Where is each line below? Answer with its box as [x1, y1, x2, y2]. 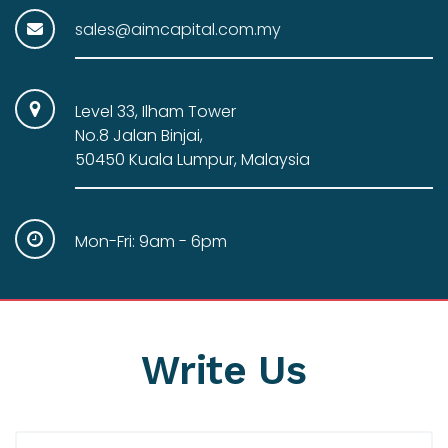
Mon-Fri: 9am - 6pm [75, 230, 227, 254]
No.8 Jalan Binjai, [75, 124, 203, 148]
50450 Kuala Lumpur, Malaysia [75, 148, 310, 172]
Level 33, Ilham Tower [75, 100, 236, 124]
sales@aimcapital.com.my [75, 18, 281, 42]
